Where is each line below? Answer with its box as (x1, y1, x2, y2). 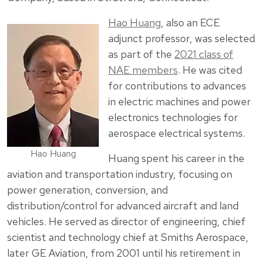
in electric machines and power (108, 95, 251, 109)
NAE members (108, 63, 178, 77)
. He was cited (178, 63, 242, 77)
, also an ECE (161, 16, 220, 30)
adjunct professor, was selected (108, 32, 255, 46)
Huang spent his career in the (108, 151, 244, 166)
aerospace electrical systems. (108, 126, 245, 140)
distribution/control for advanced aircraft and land (7, 199, 239, 213)
